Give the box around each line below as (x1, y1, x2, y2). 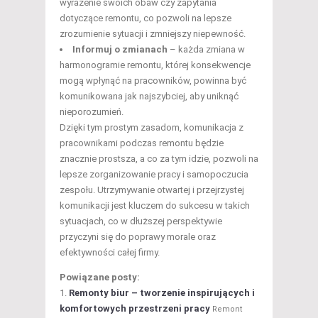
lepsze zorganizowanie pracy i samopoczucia (60, 169, 248, 180)
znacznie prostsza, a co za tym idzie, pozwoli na (60, 153, 258, 165)
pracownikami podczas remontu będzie (60, 138, 224, 149)
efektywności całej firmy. (60, 247, 160, 258)
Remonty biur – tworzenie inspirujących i (69, 287, 255, 299)
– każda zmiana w (168, 44, 245, 55)
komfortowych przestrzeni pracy (60, 303, 210, 314)
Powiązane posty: (60, 272, 140, 283)
